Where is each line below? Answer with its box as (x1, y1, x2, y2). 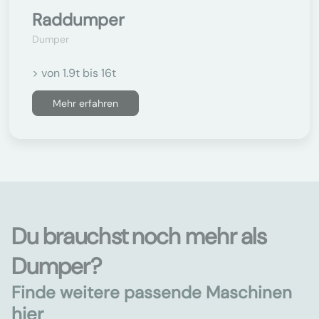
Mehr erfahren (53, 97, 118, 110)
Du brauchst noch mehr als (11, 221, 266, 251)
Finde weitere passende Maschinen (11, 281, 292, 303)
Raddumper (32, 9, 125, 31)
